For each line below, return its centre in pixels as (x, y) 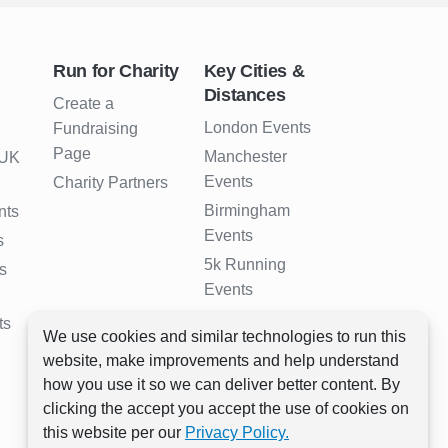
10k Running (249, 319)
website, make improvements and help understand (221, 360)
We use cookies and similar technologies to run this (224, 336)
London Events (257, 128)
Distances (244, 95)
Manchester (245, 157)
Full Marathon (252, 427)
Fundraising (96, 129)
